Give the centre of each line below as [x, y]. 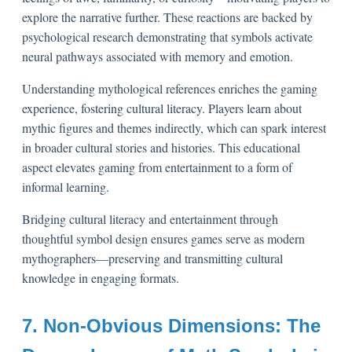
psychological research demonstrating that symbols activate [167, 36]
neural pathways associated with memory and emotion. [158, 56]
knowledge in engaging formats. [101, 277]
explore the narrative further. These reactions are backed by [167, 16]
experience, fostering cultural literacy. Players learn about [162, 108]
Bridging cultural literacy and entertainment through [150, 218]
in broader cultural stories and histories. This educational [161, 147]
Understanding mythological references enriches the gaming [170, 88]
